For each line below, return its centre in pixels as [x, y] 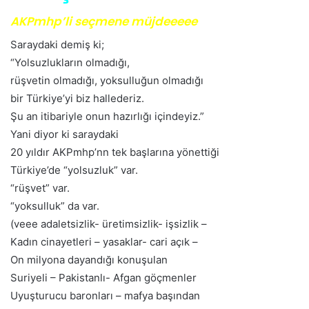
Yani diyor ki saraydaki [64, 134]
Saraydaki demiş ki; [57, 44]
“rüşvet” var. [40, 188]
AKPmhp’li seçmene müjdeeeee [104, 22]
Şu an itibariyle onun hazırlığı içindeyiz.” [107, 116]
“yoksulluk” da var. [55, 206]
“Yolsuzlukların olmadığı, [70, 62]
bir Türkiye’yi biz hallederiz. [77, 98]
